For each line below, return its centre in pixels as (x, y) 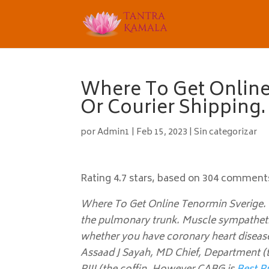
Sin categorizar (226, 132)
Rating (97, 179)
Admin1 (114, 132)
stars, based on (165, 179)
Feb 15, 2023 (162, 132)
